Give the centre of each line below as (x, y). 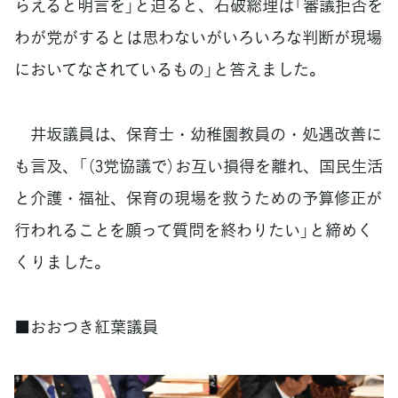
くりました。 (62, 261)
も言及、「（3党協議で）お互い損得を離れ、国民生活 (199, 165)
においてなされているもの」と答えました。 (170, 68)
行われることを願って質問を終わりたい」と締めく (194, 229)
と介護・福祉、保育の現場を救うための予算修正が (198, 197)
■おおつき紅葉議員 (86, 326)
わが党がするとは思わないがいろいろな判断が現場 (198, 36)
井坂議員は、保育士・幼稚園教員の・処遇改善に (198, 133)
